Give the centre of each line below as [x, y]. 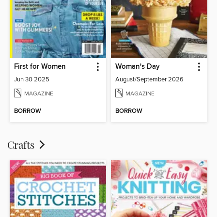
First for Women [40, 67]
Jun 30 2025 [32, 79]
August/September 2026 [149, 79]
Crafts [22, 144]
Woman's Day [138, 67]
